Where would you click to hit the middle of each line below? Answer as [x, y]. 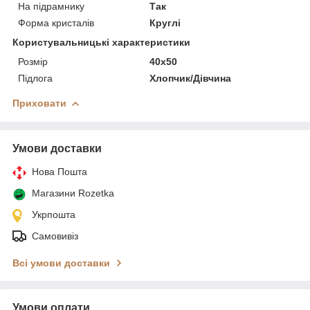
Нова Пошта [60, 171]
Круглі [165, 22]
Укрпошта [54, 214]
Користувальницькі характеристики [101, 42]
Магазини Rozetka [73, 193]
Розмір [33, 61]
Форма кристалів [56, 22]
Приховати [39, 103]
